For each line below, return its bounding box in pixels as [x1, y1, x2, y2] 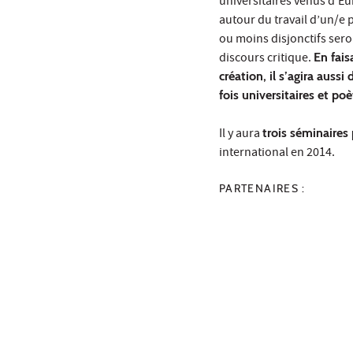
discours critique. [219, 50, 314, 69]
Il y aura [219, 125, 262, 145]
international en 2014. [219, 144, 335, 164]
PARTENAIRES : [219, 182, 306, 195]
